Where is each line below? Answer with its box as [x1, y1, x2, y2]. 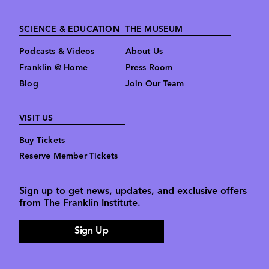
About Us [125, 47, 163, 57]
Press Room [125, 64, 173, 73]
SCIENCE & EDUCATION [19, 25, 119, 35]
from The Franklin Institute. [19, 199, 141, 209]
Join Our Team [125, 79, 184, 89]
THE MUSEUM [125, 25, 183, 35]
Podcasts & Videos [19, 47, 95, 57]
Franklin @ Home [19, 64, 88, 73]
